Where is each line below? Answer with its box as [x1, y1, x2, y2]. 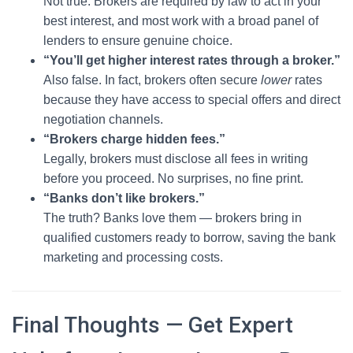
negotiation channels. [43, 113, 163, 126]
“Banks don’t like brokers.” [43, 191, 205, 205]
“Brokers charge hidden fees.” [43, 132, 225, 146]
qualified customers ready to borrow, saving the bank [43, 231, 336, 244]
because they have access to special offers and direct [43, 93, 340, 106]
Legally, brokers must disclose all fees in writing [43, 152, 308, 165]
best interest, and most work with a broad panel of [43, 14, 318, 28]
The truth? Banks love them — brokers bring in [43, 211, 302, 225]
